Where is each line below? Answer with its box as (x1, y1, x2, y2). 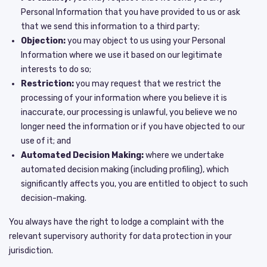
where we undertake (144, 150, 224, 160)
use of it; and (21, 135, 71, 146)
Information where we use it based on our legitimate (21, 49, 222, 60)
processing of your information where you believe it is (21, 92, 227, 103)
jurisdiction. (9, 245, 53, 256)
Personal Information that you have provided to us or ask (21, 7, 240, 17)
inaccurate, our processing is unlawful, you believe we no (21, 107, 237, 117)
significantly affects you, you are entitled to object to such (21, 178, 248, 189)
